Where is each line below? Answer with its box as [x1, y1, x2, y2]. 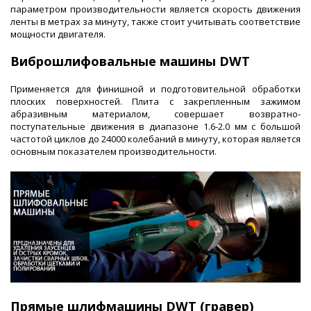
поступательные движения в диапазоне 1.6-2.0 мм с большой [10, 119, 301, 133]
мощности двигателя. [10, 27, 106, 40]
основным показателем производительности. [10, 144, 217, 158]
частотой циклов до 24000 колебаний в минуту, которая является [10, 132, 301, 145]
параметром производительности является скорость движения [10, 2, 301, 15]
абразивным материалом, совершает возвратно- [10, 107, 301, 120]
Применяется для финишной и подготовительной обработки [10, 82, 301, 95]
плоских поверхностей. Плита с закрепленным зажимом [10, 94, 301, 108]
